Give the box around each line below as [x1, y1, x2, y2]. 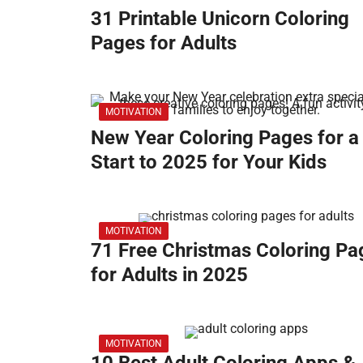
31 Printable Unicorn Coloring [91, 6, 349, 30]
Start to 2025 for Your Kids [91, 150, 327, 173]
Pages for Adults [91, 31, 237, 54]
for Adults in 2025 [91, 263, 248, 286]
